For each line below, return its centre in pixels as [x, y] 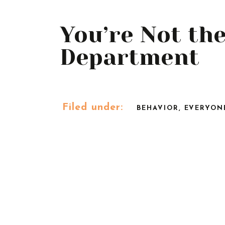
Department [130, 57]
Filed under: [93, 107]
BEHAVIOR [158, 108]
